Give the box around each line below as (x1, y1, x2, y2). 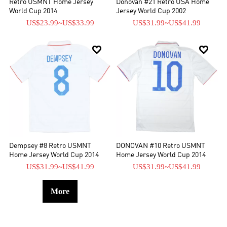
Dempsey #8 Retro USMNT (9, 143, 92, 150)
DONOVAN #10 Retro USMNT (116, 143, 205, 150)
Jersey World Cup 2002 (116, 8, 186, 15)
